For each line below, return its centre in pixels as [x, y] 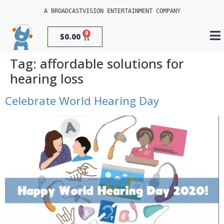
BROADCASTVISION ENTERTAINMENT [101, 11]
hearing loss [47, 78]
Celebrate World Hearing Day [82, 100]
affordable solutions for [112, 63]
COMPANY [166, 11]
